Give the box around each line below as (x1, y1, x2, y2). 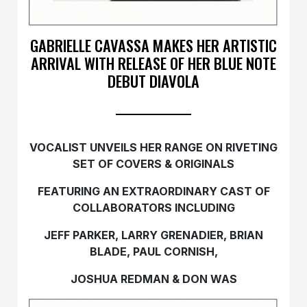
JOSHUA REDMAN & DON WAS (70, 272, 237, 286)
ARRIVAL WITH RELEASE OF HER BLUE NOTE (31, 51, 276, 75)
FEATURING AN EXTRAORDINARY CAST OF (37, 184, 270, 199)
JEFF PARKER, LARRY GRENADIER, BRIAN (44, 228, 263, 243)
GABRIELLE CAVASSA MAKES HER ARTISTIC (30, 34, 277, 57)
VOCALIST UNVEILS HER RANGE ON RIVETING (29, 140, 278, 155)
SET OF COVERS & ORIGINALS (73, 157, 234, 171)
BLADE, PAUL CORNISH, (89, 245, 218, 259)
